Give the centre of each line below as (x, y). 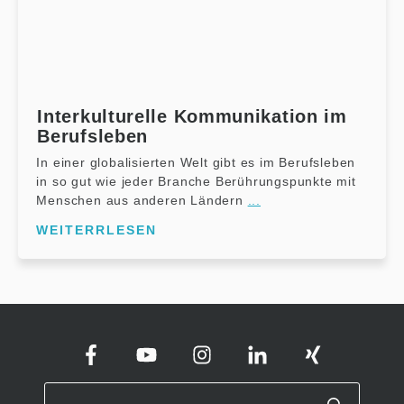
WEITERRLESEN (97, 230)
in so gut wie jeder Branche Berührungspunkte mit (196, 181)
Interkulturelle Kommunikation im (192, 116)
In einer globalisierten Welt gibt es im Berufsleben (196, 162)
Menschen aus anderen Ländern (142, 200)
